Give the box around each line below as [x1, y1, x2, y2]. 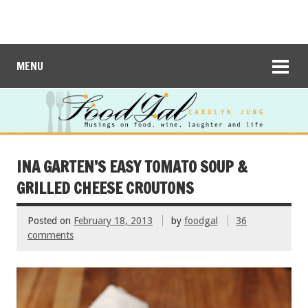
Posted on [27, 215, 74, 227]
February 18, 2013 [74, 215, 153, 227]
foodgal [184, 215, 218, 227]
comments [27, 230, 74, 241]
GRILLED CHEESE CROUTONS [16, 177, 194, 199]
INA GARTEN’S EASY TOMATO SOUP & [16, 155, 247, 177]
